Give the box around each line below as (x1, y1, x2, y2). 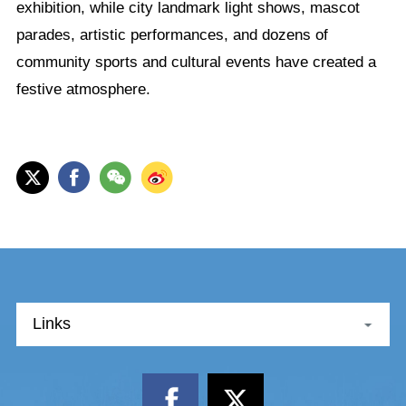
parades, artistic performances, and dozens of (15, 25, 328, 43)
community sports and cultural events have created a (15, 53, 376, 71)
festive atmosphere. (15, 80, 150, 98)
